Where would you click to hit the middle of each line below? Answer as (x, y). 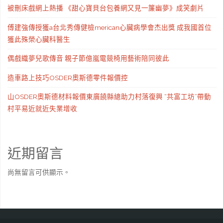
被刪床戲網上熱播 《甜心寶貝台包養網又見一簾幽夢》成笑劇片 (106, 8)
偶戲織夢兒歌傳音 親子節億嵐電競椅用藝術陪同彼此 (88, 58)
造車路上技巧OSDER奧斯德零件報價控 (67, 77)
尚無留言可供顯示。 (39, 172)
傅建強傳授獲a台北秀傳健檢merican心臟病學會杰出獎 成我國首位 (109, 27)
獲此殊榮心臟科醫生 (39, 39)
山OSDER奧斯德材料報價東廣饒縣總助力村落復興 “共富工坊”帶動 (109, 97)
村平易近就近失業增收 (42, 109)
